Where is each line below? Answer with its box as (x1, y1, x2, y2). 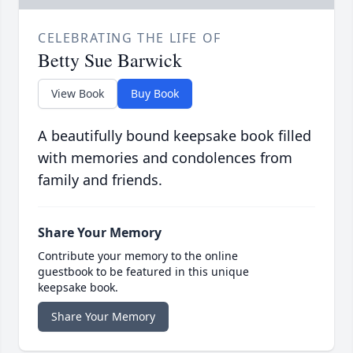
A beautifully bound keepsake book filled (38, 126, 311, 146)
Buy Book (131, 86, 179, 102)
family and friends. (38, 170, 162, 190)
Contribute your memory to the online (38, 248, 238, 264)
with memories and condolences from (38, 148, 292, 168)
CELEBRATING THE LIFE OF (38, 29, 221, 47)
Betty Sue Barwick (38, 47, 182, 73)
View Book (51, 86, 104, 102)
